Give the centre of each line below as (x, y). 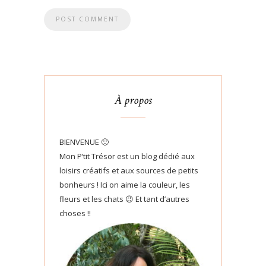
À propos (133, 100)
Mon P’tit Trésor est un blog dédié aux (127, 156)
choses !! (75, 213)
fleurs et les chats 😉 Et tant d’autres (124, 199)
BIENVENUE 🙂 (84, 142)
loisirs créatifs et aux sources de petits (129, 170)
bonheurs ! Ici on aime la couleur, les (125, 185)
